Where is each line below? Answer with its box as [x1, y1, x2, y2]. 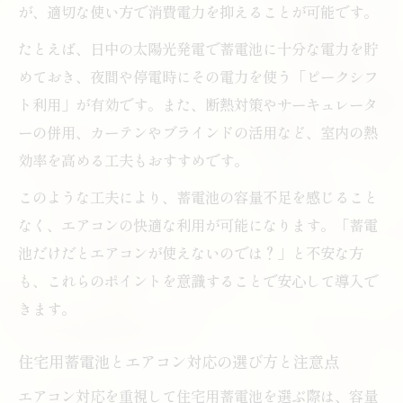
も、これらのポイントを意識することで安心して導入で [18, 269, 378, 291]
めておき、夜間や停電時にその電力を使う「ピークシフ [18, 65, 378, 87]
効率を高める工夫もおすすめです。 [18, 148, 248, 171]
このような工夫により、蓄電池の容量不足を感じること [18, 185, 378, 208]
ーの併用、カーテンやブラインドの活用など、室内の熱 [18, 121, 378, 143]
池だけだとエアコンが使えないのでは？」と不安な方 [18, 241, 363, 264]
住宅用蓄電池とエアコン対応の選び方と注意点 [18, 349, 339, 372]
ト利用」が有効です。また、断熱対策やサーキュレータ [18, 93, 378, 115]
